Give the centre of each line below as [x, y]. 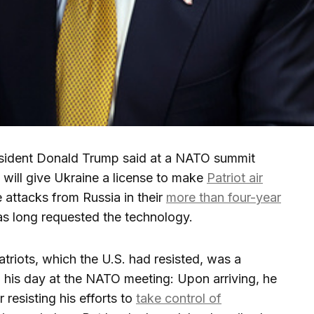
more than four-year [224, 198]
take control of [179, 299]
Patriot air [235, 178]
